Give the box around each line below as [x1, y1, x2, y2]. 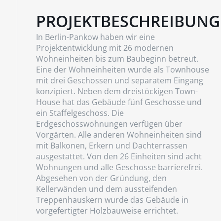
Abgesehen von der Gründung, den [36, 173, 167, 184]
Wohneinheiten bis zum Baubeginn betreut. [36, 53, 198, 65]
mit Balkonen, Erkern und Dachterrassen [36, 140, 187, 151]
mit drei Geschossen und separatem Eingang [36, 75, 203, 86]
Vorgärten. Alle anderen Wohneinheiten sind [36, 129, 202, 141]
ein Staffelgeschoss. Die [36, 108, 124, 119]
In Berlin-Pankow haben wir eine [36, 32, 155, 43]
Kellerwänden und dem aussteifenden [36, 184, 177, 195]
